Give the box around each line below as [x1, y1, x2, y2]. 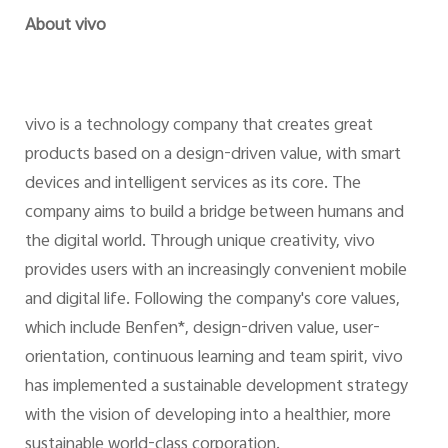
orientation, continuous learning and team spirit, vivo [24, 343, 403, 372]
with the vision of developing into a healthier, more [24, 401, 391, 430]
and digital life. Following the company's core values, [24, 285, 400, 314]
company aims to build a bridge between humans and [24, 198, 404, 227]
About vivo [24, 12, 106, 41]
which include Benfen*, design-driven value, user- [24, 314, 380, 343]
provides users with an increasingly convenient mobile [24, 256, 407, 285]
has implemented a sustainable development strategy [24, 372, 408, 401]
